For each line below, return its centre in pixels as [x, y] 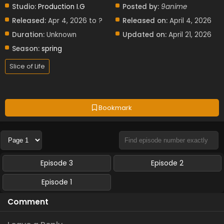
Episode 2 [167, 163]
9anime [174, 7]
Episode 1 [56, 182]
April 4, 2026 [191, 21]
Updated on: [145, 35]
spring [52, 49]
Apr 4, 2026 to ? [74, 21]
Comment [28, 202]
